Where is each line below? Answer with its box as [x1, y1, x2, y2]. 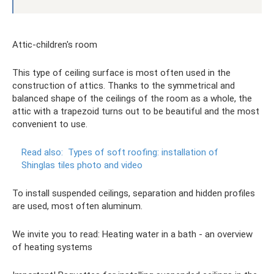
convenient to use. [12, 118, 87, 130]
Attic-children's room [12, 39, 97, 50]
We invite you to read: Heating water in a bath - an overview [12, 228, 253, 240]
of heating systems [12, 241, 92, 253]
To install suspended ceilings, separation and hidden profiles [12, 187, 255, 199]
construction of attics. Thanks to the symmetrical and [12, 80, 235, 91]
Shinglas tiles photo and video [21, 159, 143, 171]
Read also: [21, 146, 63, 158]
